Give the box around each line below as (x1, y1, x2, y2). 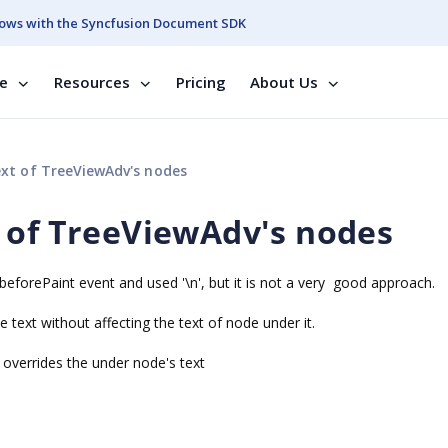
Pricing (176, 72, 226, 92)
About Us (250, 72, 318, 92)
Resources (54, 72, 130, 92)
